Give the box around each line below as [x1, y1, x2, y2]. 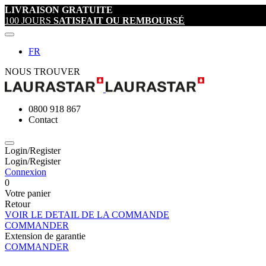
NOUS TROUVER [5, 66, 80, 77]
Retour [5, 199, 30, 209]
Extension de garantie [5, 231, 85, 241]
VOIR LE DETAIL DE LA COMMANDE [5, 210, 169, 220]
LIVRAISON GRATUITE [5, 5, 113, 15]
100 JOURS [5, 15, 53, 26]
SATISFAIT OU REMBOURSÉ [53, 15, 185, 26]
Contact [28, 115, 58, 125]
